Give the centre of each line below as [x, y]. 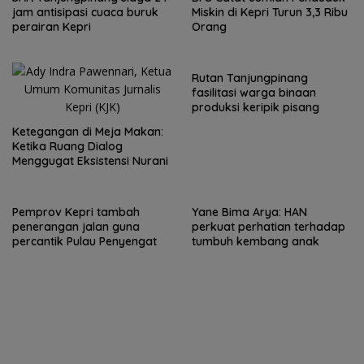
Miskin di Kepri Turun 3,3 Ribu [270, 12]
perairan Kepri [52, 27]
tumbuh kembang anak [256, 241]
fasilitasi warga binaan [254, 93]
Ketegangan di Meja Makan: [88, 132]
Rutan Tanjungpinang [250, 78]
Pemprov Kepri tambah [76, 212]
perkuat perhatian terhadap [269, 227]
